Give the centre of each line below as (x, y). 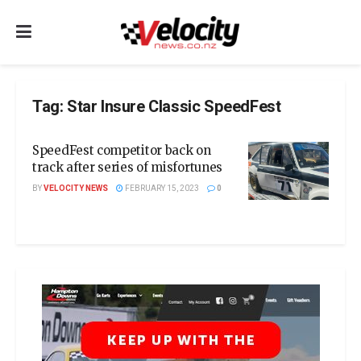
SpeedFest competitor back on (122, 150)
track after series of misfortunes (128, 167)
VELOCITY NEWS (76, 189)
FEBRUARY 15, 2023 (161, 189)
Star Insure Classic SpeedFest (174, 107)
